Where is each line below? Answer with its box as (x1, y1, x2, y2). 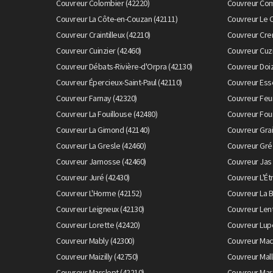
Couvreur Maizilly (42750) (56, 250, 138, 262)
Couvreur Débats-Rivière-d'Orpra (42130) (56, 60, 193, 72)
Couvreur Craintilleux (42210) (56, 29, 151, 40)
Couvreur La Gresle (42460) (56, 140, 146, 151)
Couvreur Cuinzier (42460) (56, 44, 141, 56)
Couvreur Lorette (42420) (56, 219, 140, 230)
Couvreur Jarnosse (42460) (56, 155, 146, 167)
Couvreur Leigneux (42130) (56, 203, 144, 214)
